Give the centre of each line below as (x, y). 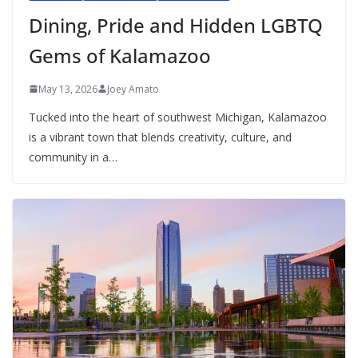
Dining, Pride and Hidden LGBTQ (176, 25)
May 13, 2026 (68, 89)
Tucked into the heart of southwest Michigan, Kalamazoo (178, 117)
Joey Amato (133, 89)
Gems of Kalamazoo (120, 55)
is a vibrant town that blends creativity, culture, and (160, 137)
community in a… (73, 157)
